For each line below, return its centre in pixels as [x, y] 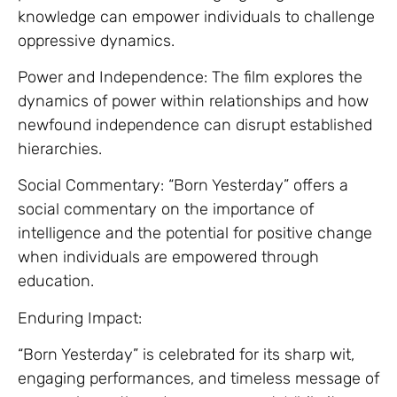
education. [56, 281]
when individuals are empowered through [168, 257]
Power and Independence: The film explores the [190, 77]
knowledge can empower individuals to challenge [196, 16]
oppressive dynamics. [96, 40]
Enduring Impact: [80, 318]
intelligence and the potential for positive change [195, 234]
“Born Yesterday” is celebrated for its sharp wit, [186, 355]
